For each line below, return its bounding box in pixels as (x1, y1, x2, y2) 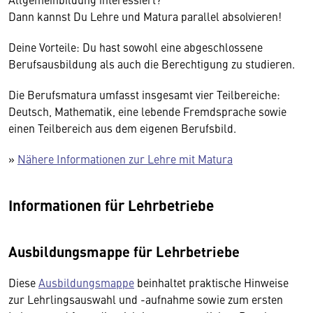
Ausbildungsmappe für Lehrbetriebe (8, 240, 240, 261)
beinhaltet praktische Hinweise (134, 274, 289, 290)
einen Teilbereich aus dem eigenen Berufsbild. (8, 119, 236, 136)
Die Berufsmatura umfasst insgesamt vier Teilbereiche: (8, 86, 280, 102)
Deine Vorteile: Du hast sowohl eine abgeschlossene (8, 38, 263, 54)
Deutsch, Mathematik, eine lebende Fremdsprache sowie (8, 103, 286, 119)
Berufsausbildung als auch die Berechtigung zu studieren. (8, 55, 295, 71)
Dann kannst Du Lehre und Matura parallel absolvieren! (8, 8, 282, 24)
